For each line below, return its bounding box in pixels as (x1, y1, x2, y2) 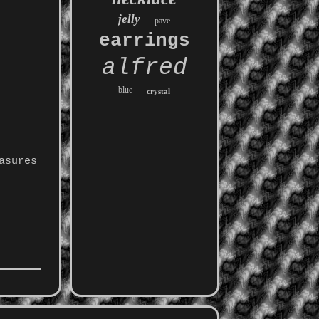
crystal (147, 87, 171, 95)
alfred (101, 55, 187, 81)
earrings (98, 30, 190, 51)
